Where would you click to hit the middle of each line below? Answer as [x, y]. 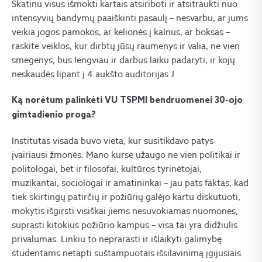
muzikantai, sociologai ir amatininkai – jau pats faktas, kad [130, 183]
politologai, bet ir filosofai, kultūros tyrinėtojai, [107, 169]
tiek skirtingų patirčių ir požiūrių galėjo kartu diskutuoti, [126, 197]
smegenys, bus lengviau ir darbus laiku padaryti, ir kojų [123, 60]
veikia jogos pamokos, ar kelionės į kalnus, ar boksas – [121, 32]
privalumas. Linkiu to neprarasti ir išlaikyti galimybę [117, 239]
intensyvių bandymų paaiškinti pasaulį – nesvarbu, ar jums [130, 18]
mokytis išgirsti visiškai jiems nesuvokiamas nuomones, [125, 211]
